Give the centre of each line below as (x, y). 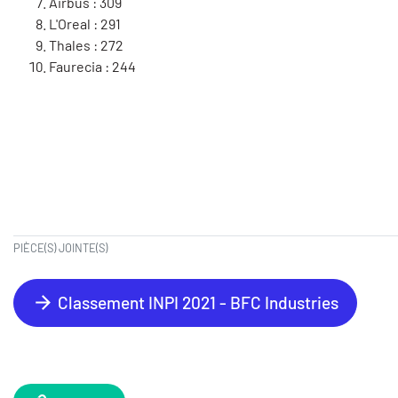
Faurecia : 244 (92, 67)
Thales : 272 (89, 45)
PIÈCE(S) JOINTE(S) (60, 248)
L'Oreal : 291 (85, 24)
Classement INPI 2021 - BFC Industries (196, 303)
